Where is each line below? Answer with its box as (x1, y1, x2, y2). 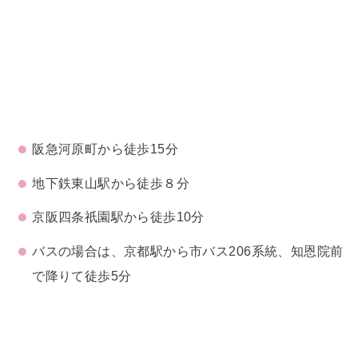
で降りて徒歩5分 (32, 268, 132, 283)
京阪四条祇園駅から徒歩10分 (32, 209, 205, 225)
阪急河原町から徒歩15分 (32, 141, 179, 157)
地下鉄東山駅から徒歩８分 (32, 175, 190, 190)
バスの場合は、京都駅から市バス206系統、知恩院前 (32, 243, 344, 258)
